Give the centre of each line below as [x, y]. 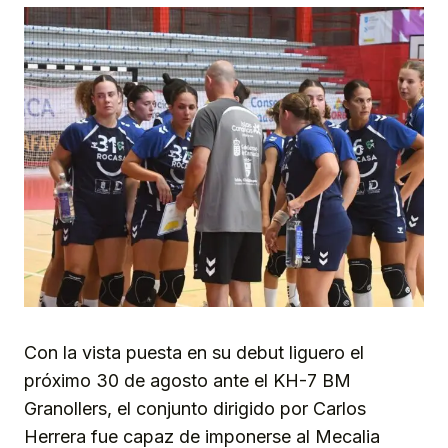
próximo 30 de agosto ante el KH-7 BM [187, 381]
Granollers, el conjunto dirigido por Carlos [195, 409]
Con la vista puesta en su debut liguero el [194, 353]
